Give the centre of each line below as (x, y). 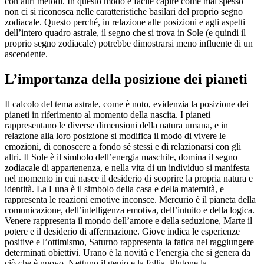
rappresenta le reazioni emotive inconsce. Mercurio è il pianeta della (130, 199)
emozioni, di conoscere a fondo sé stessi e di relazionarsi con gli (123, 146)
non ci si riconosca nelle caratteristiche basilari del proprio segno (124, 12)
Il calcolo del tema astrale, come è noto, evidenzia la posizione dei (127, 104)
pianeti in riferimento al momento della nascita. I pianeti (108, 115)
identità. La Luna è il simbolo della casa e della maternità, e (114, 189)
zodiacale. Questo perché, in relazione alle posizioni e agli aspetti (125, 22)
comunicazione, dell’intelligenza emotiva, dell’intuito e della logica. (130, 210)
